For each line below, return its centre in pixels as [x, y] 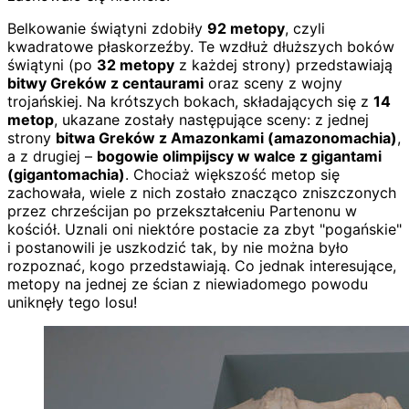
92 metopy [246, 28]
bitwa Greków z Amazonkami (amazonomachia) [226, 137]
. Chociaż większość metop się [232, 174]
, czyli [305, 28]
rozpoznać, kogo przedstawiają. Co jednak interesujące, [202, 265]
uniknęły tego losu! [72, 302]
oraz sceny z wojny [273, 83]
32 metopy [136, 64]
